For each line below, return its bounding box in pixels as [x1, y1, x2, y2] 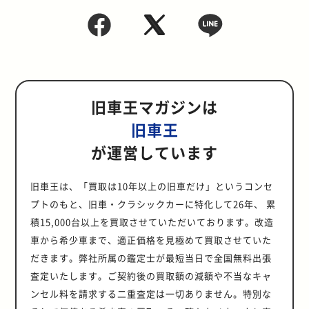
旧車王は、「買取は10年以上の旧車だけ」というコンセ [30, 179, 274, 192]
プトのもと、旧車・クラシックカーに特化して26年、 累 [30, 197, 277, 210]
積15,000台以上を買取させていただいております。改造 [30, 215, 275, 228]
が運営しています [91, 140, 218, 163]
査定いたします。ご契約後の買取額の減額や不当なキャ [30, 268, 272, 282]
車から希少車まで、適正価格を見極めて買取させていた [30, 232, 272, 246]
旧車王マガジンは [91, 94, 218, 117]
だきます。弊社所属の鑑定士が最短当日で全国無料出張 [30, 250, 272, 264]
